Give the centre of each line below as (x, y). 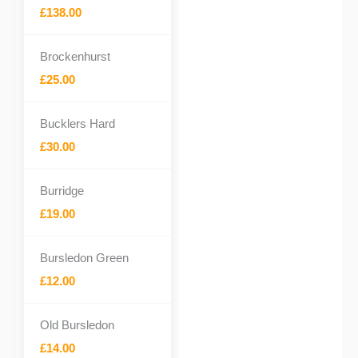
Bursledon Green (84, 258)
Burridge (62, 191)
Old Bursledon (77, 325)
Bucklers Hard (78, 123)
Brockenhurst (75, 56)
